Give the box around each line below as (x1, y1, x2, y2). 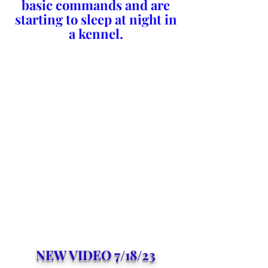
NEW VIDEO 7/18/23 (36, 246, 156, 264)
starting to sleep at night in (14, 10, 177, 28)
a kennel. (68, 25, 123, 42)
